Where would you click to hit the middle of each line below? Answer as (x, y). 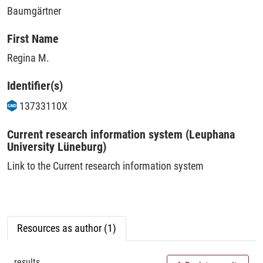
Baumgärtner (34, 11)
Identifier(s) (35, 85)
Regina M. (28, 58)
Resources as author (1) (67, 228)
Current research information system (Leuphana (121, 134)
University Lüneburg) (57, 146)
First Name (33, 38)
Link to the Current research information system (105, 166)
